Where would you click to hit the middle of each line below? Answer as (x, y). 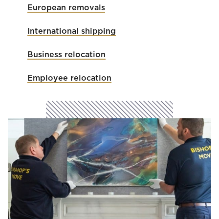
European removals (66, 8)
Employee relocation (69, 78)
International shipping (72, 32)
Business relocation (66, 55)
